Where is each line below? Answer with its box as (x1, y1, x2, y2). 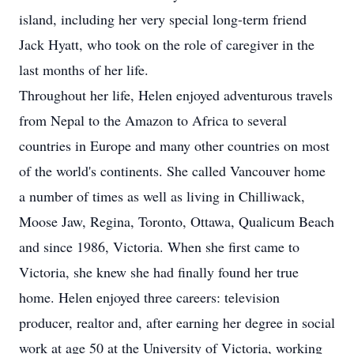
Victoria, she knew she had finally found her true (19, 262, 299, 281)
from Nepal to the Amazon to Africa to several (19, 111, 287, 130)
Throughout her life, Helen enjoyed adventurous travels (19, 85, 333, 104)
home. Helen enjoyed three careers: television (19, 288, 280, 307)
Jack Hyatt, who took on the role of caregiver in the (19, 35, 314, 54)
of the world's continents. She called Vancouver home (19, 161, 326, 180)
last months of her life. (19, 60, 149, 79)
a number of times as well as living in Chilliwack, (19, 186, 305, 205)
